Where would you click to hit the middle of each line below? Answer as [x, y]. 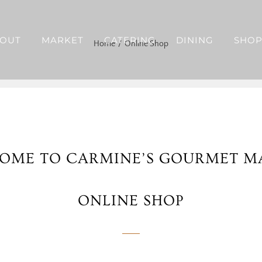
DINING [194, 40]
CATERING [130, 40]
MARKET [62, 40]
